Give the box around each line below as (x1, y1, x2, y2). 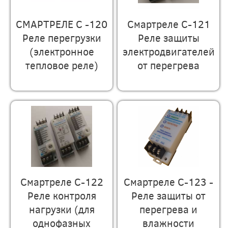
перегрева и (139, 202, 198, 216)
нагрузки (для (28, 202, 95, 216)
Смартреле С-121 (127, 16, 210, 31)
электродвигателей (123, 44, 215, 58)
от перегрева (137, 58, 200, 72)
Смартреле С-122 (20, 174, 103, 188)
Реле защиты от (131, 188, 206, 202)
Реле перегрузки (22, 30, 101, 44)
